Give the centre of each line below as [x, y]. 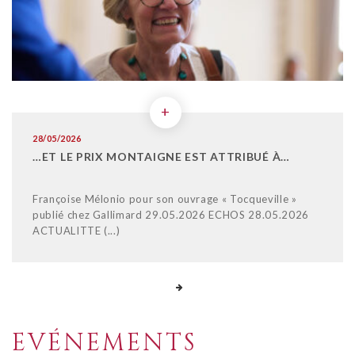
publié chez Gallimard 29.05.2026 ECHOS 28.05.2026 [171, 214]
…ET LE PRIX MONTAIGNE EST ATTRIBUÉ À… [161, 156]
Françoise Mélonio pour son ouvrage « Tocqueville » [165, 198]
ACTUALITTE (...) [76, 230]
